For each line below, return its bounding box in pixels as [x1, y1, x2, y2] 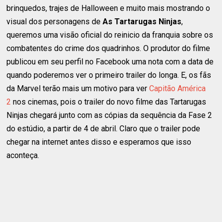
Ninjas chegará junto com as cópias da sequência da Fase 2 [6, 110, 213, 120]
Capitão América [149, 83, 206, 93]
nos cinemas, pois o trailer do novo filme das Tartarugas [11, 97, 207, 107]
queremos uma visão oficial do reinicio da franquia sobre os [6, 30, 214, 40]
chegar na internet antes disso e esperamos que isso [6, 137, 192, 147]
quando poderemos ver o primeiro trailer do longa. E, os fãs [6, 70, 212, 80]
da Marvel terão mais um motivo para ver [6, 83, 150, 93]
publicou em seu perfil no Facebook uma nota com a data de [6, 56, 214, 66]
